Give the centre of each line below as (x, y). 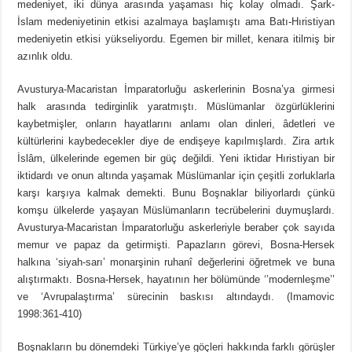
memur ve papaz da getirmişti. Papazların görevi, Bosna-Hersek (176, 245)
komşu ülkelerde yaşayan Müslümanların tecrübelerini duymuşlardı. (176, 211)
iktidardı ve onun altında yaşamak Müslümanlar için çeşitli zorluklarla (176, 176)
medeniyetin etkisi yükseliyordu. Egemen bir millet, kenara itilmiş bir (176, 39)
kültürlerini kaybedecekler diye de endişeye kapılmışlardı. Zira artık (176, 141)
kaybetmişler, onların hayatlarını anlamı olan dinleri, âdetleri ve (176, 124)
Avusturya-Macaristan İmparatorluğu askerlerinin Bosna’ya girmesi (176, 90)
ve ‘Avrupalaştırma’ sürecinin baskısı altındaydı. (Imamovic (176, 297)
